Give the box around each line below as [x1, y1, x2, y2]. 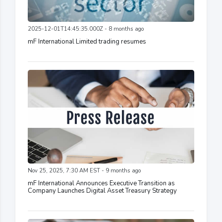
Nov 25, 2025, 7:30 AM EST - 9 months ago [28, 166, 141, 174]
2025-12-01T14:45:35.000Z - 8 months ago [28, 25, 144, 33]
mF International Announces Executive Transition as [28, 178, 175, 188]
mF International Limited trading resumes [28, 37, 146, 46]
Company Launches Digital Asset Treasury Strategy [28, 186, 177, 195]
